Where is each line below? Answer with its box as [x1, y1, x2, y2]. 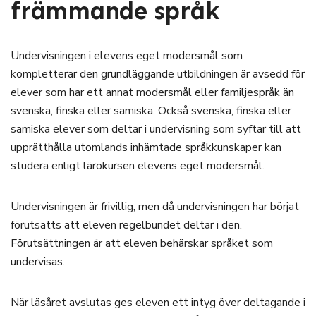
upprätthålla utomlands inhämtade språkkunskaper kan [11, 140, 281, 155]
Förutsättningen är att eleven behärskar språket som [11, 236, 273, 251]
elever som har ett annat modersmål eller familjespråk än [11, 85, 294, 100]
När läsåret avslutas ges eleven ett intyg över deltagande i [11, 295, 305, 310]
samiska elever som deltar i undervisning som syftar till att [11, 121, 301, 137]
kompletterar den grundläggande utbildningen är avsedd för [11, 66, 305, 82]
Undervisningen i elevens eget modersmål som [11, 48, 243, 63]
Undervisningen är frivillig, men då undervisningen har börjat [11, 199, 299, 214]
